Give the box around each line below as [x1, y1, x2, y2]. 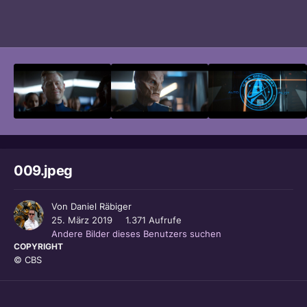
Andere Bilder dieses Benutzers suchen [51, 228, 221, 240]
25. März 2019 [51, 214, 112, 226]
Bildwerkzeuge [212, 17, 278, 28]
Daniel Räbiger [71, 201, 132, 212]
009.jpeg [14, 162, 73, 180]
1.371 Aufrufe [125, 214, 182, 226]
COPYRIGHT [14, 241, 63, 252]
